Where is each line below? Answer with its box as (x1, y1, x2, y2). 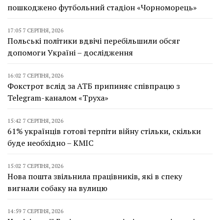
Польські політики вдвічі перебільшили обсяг (7, 35, 180, 46)
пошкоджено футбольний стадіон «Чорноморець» (7, 1, 197, 13)
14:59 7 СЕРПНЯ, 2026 (7, 207, 63, 215)
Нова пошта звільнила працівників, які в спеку (7, 170, 182, 182)
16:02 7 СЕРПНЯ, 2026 (7, 71, 63, 79)
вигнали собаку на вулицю (7, 182, 108, 193)
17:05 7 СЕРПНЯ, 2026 (7, 26, 63, 34)
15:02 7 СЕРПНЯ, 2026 (7, 162, 63, 169)
